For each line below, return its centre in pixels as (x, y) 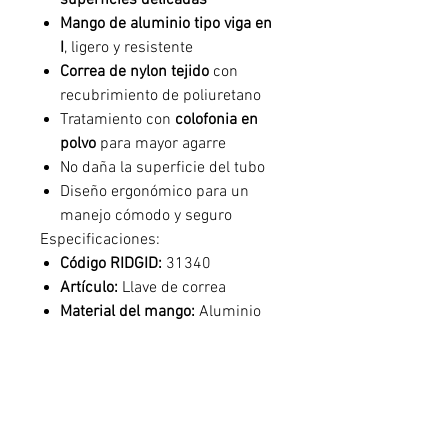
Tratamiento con (117, 120)
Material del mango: (127, 312)
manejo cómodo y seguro (146, 216)
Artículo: (89, 288)
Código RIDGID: (111, 264)
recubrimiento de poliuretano (160, 96)
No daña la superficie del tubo (162, 168)
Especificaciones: (100, 240)
